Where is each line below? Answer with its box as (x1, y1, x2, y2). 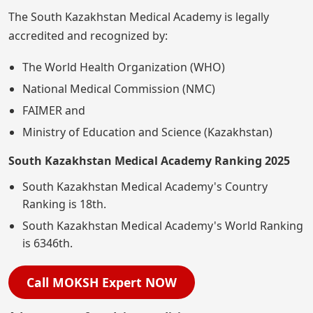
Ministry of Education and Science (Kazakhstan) (22, 124, 272, 140)
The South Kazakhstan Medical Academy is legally (8, 8, 269, 24)
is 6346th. (22, 235, 73, 251)
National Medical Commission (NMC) (22, 80, 215, 96)
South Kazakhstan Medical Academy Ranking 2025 (8, 152, 290, 168)
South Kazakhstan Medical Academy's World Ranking (22, 217, 303, 233)
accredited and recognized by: (8, 27, 168, 43)
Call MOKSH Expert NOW (27, 273, 177, 291)
